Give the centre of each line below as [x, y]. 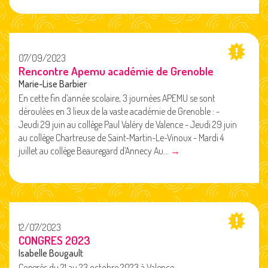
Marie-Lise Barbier [53, 83]
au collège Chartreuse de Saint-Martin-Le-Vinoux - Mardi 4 [121, 137]
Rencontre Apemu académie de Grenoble [116, 71]
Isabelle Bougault [51, 253]
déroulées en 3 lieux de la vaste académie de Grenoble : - [119, 111]
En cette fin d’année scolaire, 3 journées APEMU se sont [117, 98]
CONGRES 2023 [54, 240]
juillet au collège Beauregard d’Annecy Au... [95, 150]
